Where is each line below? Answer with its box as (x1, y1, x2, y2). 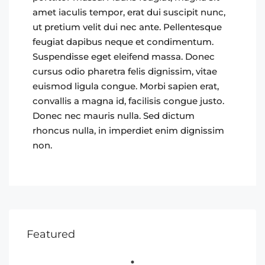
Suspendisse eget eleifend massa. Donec (33, 51, 215, 62)
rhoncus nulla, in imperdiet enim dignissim (33, 125, 224, 136)
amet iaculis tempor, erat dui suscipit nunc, (33, 7, 225, 18)
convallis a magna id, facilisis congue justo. (33, 95, 224, 106)
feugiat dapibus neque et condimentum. (33, 36, 214, 47)
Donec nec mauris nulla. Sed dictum (33, 110, 195, 121)
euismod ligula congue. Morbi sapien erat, (33, 80, 219, 92)
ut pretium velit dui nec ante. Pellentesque (33, 21, 222, 33)
